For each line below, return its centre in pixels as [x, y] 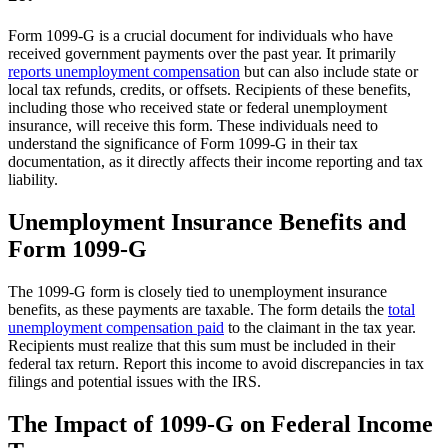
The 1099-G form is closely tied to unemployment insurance [197, 292]
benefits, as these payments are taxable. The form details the [198, 310]
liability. [33, 180]
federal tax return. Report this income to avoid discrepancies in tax [216, 364]
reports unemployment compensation [124, 72]
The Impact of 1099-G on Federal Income [220, 424]
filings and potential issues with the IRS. [134, 382]
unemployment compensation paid [116, 328]
